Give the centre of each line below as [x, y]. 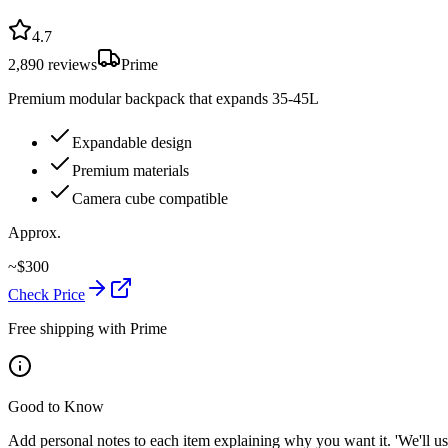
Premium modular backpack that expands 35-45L [163, 98]
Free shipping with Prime [87, 328]
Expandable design [132, 142]
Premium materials [130, 170]
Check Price [46, 294]
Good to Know [56, 406]
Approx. [34, 232]
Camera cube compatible [150, 198]
